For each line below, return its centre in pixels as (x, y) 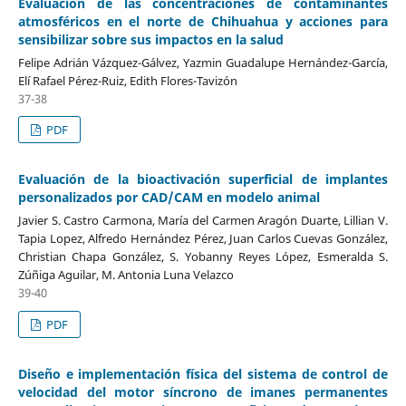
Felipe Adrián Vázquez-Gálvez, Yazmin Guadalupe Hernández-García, (203, 62)
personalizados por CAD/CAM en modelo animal (169, 198)
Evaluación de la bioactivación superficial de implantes (203, 179)
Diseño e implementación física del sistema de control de (203, 374)
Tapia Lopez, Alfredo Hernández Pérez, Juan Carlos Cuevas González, (203, 239)
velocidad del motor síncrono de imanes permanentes (203, 392)
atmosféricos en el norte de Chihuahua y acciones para (203, 21)
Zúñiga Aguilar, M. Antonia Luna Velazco (126, 275)
